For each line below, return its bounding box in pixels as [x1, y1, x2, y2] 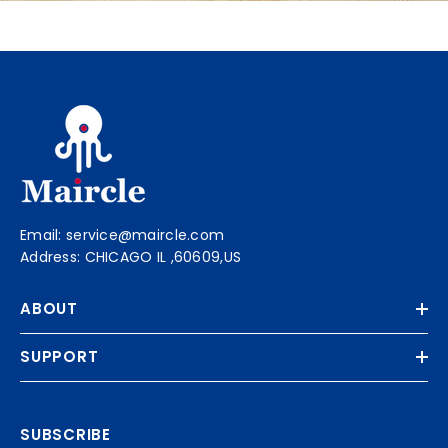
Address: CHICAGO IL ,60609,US [20, 246, 242, 267]
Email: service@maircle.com [20, 224, 225, 245]
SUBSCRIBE [20, 423, 111, 445]
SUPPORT [20, 345, 99, 367]
